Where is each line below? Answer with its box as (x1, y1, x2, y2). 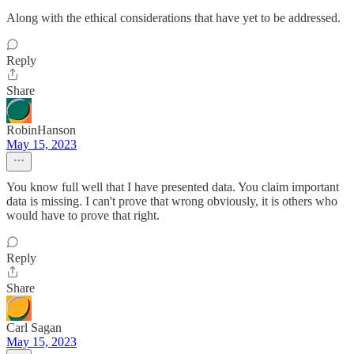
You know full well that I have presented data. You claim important (6, 180, 339, 194)
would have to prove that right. (6, 209, 160, 222)
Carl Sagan (6, 321, 62, 334)
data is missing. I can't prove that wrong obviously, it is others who (6, 194, 337, 208)
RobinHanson (6, 123, 76, 137)
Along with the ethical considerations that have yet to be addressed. (6, 11, 341, 24)
